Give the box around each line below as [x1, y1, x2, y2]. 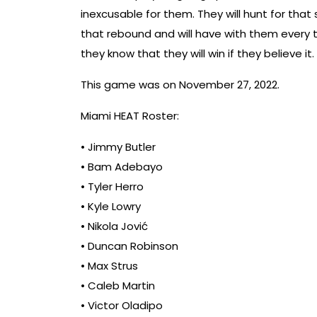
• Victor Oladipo [81, 298, 163, 313]
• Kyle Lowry [81, 199, 141, 214]
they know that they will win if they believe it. [81, 46, 314, 62]
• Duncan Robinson [81, 238, 178, 254]
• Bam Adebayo [81, 159, 163, 175]
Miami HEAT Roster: [81, 108, 179, 124]
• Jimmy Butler [81, 139, 156, 155]
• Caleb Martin [81, 278, 155, 294]
